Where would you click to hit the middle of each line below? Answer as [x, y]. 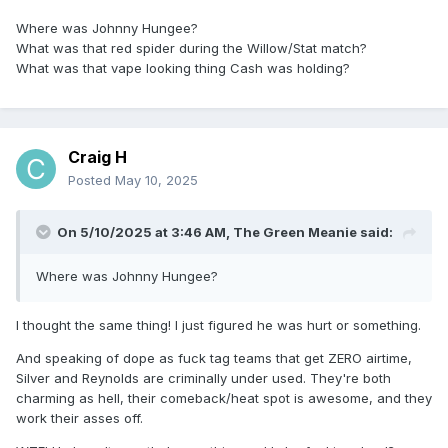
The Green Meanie [295, 232]
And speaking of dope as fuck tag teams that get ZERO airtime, [214, 358]
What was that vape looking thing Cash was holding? [183, 68]
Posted [91, 180]
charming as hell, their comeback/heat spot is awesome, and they [224, 398]
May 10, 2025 [156, 180]
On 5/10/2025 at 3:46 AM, [145, 232]
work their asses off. [79, 418]
